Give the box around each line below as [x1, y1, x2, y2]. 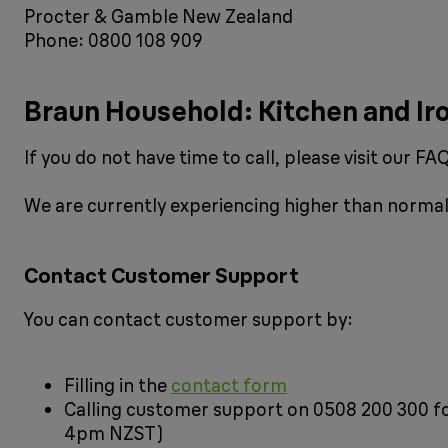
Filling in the [64, 374, 171, 398]
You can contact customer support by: [24, 308, 353, 332]
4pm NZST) [64, 422, 163, 446]
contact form [171, 374, 287, 398]
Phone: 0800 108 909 [24, 29, 203, 53]
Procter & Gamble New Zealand [24, 5, 293, 29]
